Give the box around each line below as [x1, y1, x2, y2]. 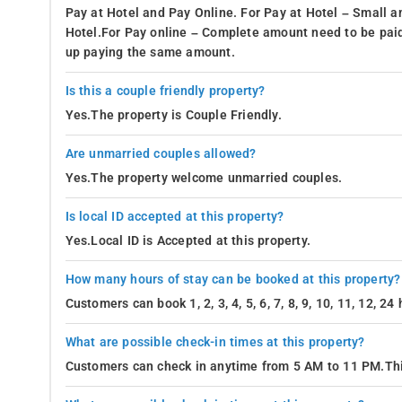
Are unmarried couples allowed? [65, 145, 257, 162]
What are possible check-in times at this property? [65, 334, 365, 350]
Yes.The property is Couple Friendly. [65, 107, 282, 123]
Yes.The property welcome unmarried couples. [65, 170, 343, 186]
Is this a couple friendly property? [65, 83, 266, 99]
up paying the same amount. [65, 44, 235, 60]
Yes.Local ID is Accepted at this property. [65, 232, 310, 249]
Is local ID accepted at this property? [65, 208, 284, 224]
